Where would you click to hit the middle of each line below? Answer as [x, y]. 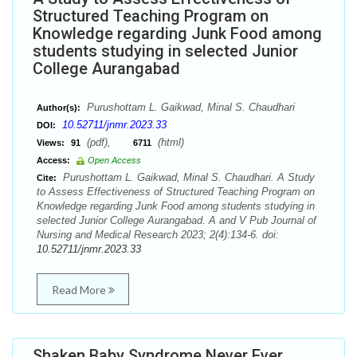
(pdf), [108, 142]
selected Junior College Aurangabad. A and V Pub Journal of [177, 220]
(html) [169, 142]
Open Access [114, 160]
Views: [51, 143]
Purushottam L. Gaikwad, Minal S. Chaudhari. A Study [187, 177]
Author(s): [59, 108]
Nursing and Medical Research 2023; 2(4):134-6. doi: [158, 235]
